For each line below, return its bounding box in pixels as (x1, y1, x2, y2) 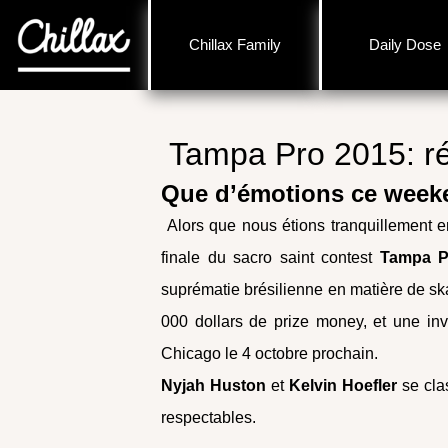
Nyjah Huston (161, 377, 272, 394)
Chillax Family (188, 36, 281, 53)
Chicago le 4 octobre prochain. (161, 345, 379, 362)
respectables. (161, 409, 257, 426)
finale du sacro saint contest (161, 249, 380, 266)
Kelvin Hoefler (284, 377, 398, 394)
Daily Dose (369, 36, 442, 53)
